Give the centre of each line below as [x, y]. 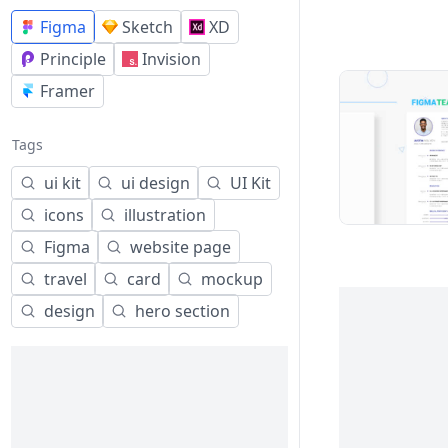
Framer [67, 91]
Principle [73, 59]
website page [180, 247]
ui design [155, 183]
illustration [165, 215]
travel [65, 279]
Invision [171, 59]
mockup [232, 279]
